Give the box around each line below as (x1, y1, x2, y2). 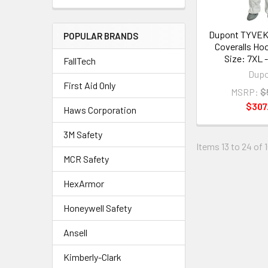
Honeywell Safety (63, 202, 132, 214)
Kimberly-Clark (63, 251, 121, 263)
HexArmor (63, 178, 104, 189)
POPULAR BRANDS (63, 31, 138, 41)
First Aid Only (63, 80, 115, 91)
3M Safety (63, 129, 102, 140)
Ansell (63, 227, 87, 238)
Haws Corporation (63, 104, 136, 115)
